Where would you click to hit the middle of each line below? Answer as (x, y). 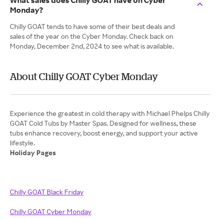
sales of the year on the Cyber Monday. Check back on (92, 36)
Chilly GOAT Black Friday (47, 192)
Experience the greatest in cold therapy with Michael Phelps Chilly (110, 113)
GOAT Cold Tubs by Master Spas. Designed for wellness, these (103, 123)
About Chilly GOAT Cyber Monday (84, 76)
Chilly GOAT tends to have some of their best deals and (92, 26)
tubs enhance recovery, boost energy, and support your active (104, 133)
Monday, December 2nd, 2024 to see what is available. (92, 46)
